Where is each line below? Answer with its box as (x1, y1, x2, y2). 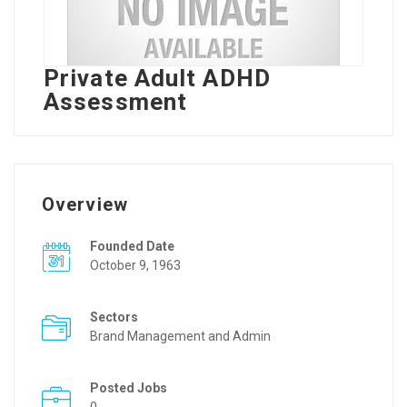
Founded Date (90, 239, 174, 253)
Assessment (44, 88, 188, 115)
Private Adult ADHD (44, 65, 271, 92)
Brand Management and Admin (90, 329, 271, 343)
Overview (42, 194, 128, 215)
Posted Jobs (90, 381, 167, 395)
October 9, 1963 (90, 258, 181, 273)
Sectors (90, 310, 138, 324)
